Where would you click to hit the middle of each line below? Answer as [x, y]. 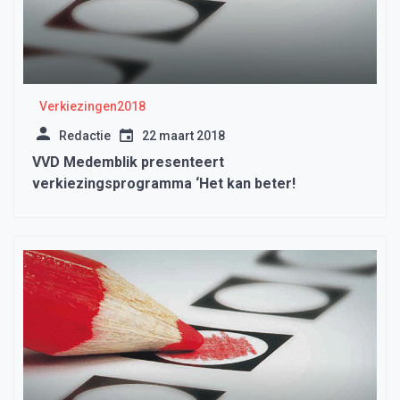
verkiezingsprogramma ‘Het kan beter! [164, 184]
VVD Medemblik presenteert [128, 162]
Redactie [85, 136]
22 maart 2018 [183, 136]
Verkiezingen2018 [92, 107]
